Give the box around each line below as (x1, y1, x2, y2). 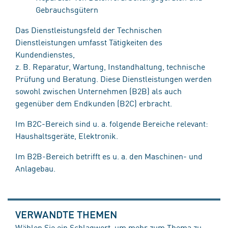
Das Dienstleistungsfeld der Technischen (15, 24, 162, 35)
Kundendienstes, (15, 48, 75, 60)
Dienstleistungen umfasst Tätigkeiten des (15, 36, 162, 47)
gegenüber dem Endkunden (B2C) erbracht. (15, 97, 172, 108)
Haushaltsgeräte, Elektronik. (15, 130, 120, 141)
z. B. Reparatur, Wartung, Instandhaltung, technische (15, 61, 205, 72)
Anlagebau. (15, 162, 55, 174)
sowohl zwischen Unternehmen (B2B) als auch (15, 85, 182, 96)
